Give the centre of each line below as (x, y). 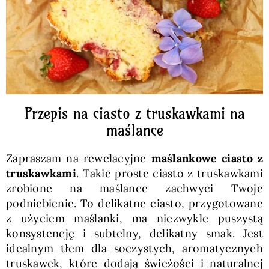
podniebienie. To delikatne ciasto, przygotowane (134, 203)
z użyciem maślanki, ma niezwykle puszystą (134, 218)
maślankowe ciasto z (207, 158)
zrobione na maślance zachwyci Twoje (134, 188)
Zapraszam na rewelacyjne (78, 158)
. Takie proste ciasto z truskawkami (170, 173)
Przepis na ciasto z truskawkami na (134, 113)
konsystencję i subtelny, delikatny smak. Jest (134, 233)
